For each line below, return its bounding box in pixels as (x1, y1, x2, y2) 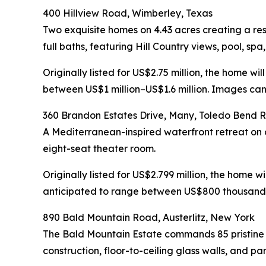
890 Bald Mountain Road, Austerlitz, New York (43, 211, 255, 223)
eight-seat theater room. (43, 142, 156, 154)
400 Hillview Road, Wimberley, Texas (43, 7, 213, 19)
